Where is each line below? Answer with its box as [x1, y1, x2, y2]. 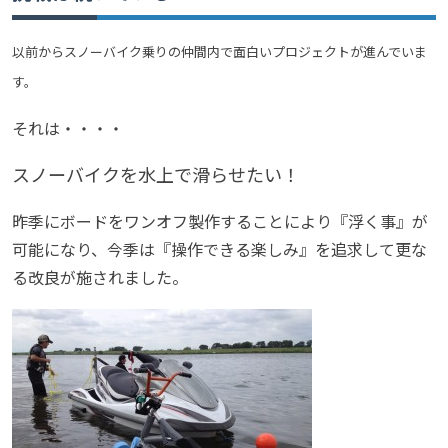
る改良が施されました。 [12, 264, 188, 289]
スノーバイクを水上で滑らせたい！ [12, 160, 300, 187]
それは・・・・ [12, 115, 124, 140]
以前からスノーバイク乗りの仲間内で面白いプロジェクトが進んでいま [12, 41, 427, 61]
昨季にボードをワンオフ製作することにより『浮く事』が [12, 208, 428, 233]
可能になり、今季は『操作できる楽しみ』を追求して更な [12, 236, 427, 261]
